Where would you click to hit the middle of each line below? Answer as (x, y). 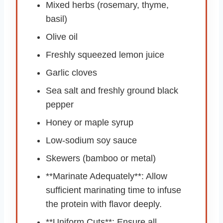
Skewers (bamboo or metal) (101, 159)
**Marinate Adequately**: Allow (107, 176)
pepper (60, 105)
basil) (56, 19)
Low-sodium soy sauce (91, 141)
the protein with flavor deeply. (104, 204)
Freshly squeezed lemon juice (105, 55)
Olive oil (62, 37)
